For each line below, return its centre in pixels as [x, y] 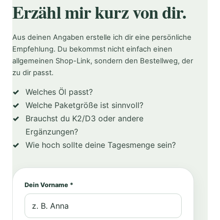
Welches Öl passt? [59, 92]
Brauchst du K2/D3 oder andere [84, 119]
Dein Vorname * [49, 185]
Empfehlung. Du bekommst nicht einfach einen [92, 49]
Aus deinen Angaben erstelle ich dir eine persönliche [102, 37]
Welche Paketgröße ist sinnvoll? [84, 105]
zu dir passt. [33, 72]
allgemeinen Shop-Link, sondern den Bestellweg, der [103, 61]
